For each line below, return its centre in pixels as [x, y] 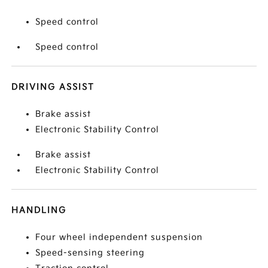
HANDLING [39, 210]
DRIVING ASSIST [53, 87]
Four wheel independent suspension [119, 237]
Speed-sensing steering [90, 253]
